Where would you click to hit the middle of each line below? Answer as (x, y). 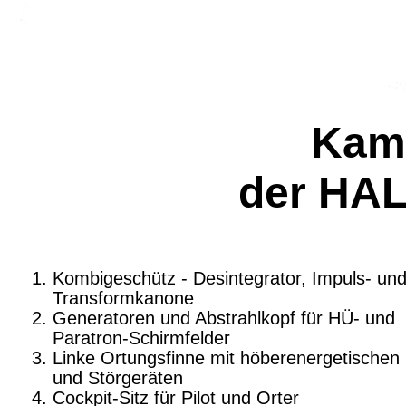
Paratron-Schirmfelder (141, 338)
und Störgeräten (118, 378)
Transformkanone (123, 298)
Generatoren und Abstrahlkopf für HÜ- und (224, 318)
